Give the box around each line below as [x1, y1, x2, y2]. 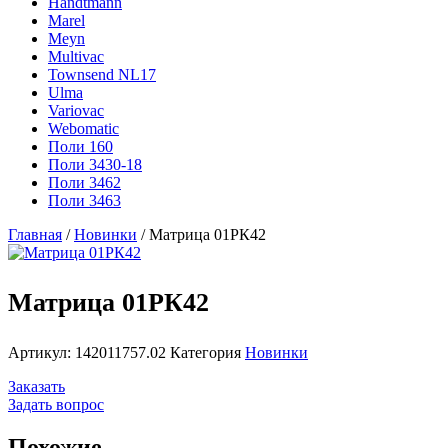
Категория [170, 343, 241, 361]
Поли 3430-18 [48, 155, 142, 173]
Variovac [48, 101, 104, 119]
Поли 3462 [48, 173, 121, 191]
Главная [8, 225, 62, 243]
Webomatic [48, 119, 119, 137]
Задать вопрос [8, 395, 104, 413]
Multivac [48, 47, 104, 65]
